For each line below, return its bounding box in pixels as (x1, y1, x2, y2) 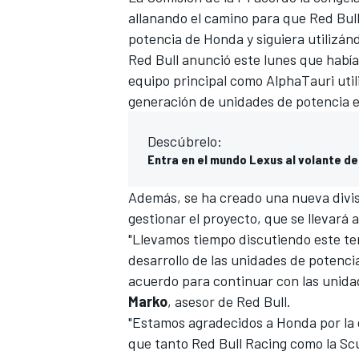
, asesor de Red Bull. (167, 292, 291, 310)
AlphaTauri (266, 71, 334, 89)
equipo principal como (128, 71, 266, 89)
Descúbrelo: (147, 131, 222, 150)
